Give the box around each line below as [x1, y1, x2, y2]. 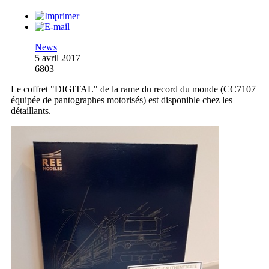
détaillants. [11, 106, 51, 116]
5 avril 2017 [35, 53, 80, 64]
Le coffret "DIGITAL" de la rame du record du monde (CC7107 [11, 84, 256, 95]
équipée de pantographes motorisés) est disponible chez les [11, 95, 232, 106]
